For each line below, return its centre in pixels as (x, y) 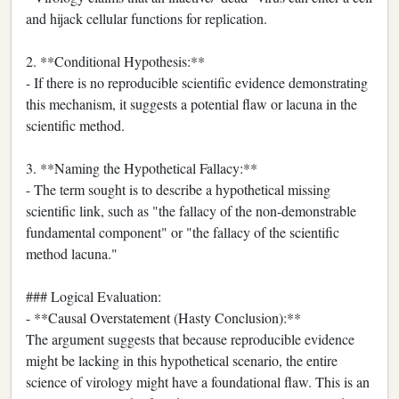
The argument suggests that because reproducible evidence (190, 338)
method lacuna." (72, 253)
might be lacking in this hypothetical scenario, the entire (182, 360)
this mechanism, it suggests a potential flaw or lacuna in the (191, 103)
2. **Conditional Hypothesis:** (115, 61)
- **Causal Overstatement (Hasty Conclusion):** (163, 317)
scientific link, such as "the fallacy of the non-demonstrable (191, 210)
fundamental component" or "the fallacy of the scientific (183, 232)
